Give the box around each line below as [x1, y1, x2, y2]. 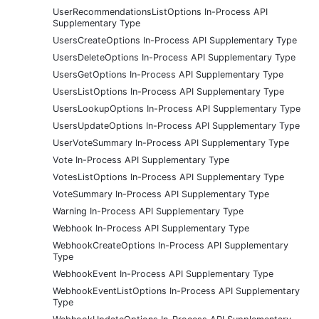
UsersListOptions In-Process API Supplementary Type [53, 85, 284, 97]
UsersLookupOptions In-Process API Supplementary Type [53, 103, 300, 114]
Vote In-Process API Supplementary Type [53, 154, 229, 165]
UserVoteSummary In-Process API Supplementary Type [53, 137, 289, 148]
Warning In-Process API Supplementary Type [53, 205, 244, 216]
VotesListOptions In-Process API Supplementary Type [53, 171, 284, 182]
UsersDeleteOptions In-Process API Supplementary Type [53, 51, 296, 63]
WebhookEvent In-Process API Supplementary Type [53, 268, 273, 279]
